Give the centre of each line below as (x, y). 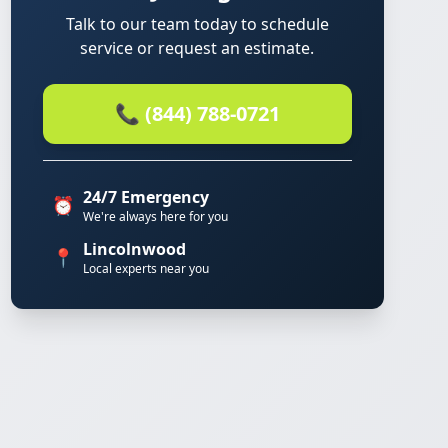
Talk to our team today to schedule (197, 24)
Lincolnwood (134, 249)
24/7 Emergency (145, 197)
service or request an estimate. (197, 48)
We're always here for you (155, 216)
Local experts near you (145, 268)
